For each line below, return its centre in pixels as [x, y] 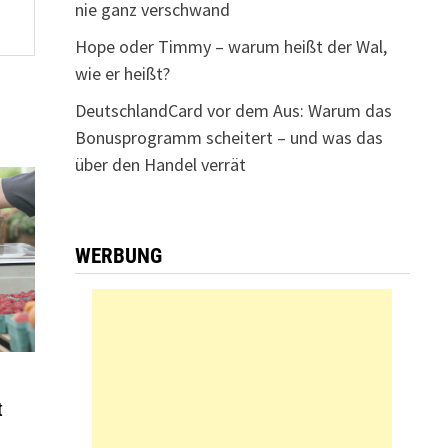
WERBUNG [118, 256]
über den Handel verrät [160, 164]
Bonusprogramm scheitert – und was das [228, 137]
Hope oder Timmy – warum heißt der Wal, [230, 46]
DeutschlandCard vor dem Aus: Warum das [233, 110]
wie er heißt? [122, 73]
